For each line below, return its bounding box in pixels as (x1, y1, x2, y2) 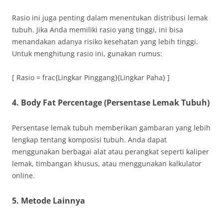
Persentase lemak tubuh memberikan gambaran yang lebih (12, 123, 211, 132)
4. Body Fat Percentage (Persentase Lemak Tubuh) (12, 97, 210, 108)
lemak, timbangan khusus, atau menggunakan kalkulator (12, 159, 202, 168)
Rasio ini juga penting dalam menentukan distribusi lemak (12, 13, 208, 22)
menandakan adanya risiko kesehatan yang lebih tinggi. (12, 37, 198, 46)
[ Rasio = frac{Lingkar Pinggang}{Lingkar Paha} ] (12, 73, 170, 82)
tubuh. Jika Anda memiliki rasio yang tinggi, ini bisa (12, 25, 183, 34)
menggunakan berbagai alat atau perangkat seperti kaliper (12, 147, 209, 156)
